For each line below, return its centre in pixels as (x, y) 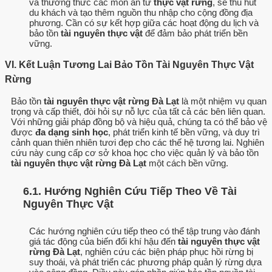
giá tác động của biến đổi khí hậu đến (104, 242)
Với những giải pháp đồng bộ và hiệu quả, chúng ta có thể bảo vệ (139, 122)
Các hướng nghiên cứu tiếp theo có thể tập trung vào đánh (144, 231)
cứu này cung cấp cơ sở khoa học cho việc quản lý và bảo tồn (135, 153)
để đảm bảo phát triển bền (195, 33)
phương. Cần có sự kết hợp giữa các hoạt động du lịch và (144, 23)
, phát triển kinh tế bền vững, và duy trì (184, 132)
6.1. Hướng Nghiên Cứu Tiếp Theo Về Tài (130, 191)
